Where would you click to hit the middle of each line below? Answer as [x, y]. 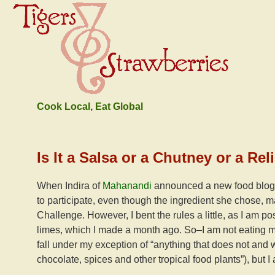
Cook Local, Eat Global [90, 107]
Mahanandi [127, 186]
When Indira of [68, 186]
